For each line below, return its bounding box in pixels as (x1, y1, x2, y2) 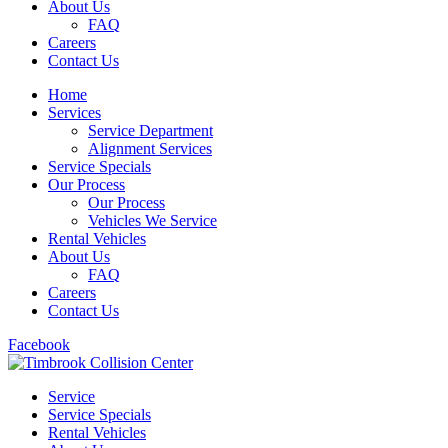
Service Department (88, 122, 213, 140)
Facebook (8, 336, 70, 354)
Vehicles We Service (88, 212, 217, 230)
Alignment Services (88, 140, 212, 158)
